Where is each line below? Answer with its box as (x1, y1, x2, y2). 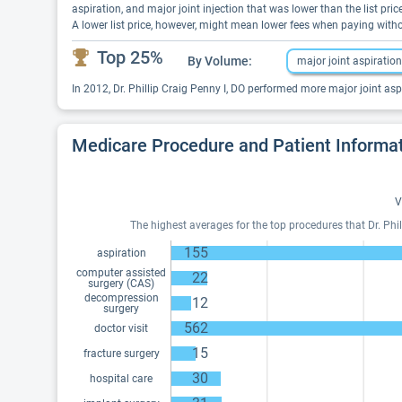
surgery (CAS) (88, 277, 154, 290)
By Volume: (188, 53, 252, 68)
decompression (83, 292, 159, 304)
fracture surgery (83, 347, 160, 360)
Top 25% (97, 47, 163, 68)
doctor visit (94, 322, 148, 335)
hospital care (90, 372, 153, 385)
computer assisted (76, 267, 166, 279)
